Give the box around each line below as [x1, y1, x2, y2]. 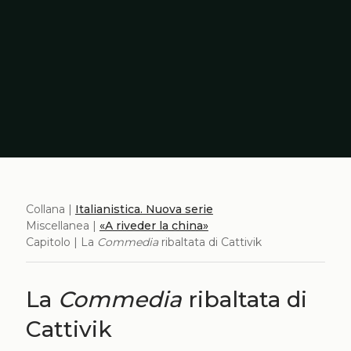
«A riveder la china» [99, 218, 208, 233]
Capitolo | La [25, 234, 97, 249]
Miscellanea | [25, 218, 100, 233]
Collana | [25, 201, 75, 216]
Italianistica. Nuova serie [74, 201, 213, 216]
